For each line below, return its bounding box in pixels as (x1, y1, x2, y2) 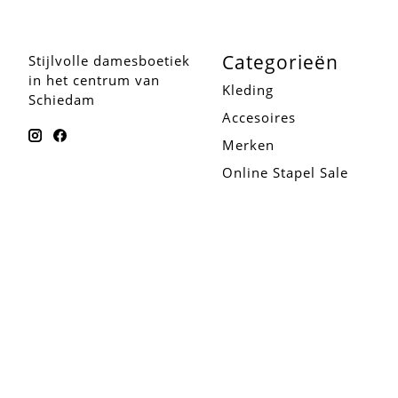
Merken (221, 135, 275, 154)
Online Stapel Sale (221, 163, 348, 181)
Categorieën (221, 48, 338, 75)
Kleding (221, 80, 274, 99)
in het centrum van (28, 70, 160, 89)
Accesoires (221, 107, 296, 126)
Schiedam (28, 90, 95, 108)
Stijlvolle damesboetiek (28, 51, 190, 69)
